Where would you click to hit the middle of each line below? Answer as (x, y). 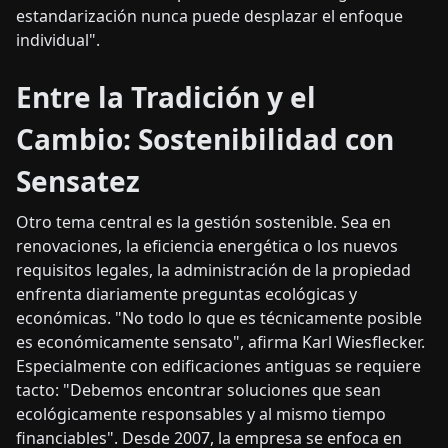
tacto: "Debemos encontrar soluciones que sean (198, 390)
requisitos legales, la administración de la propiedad (213, 270)
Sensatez (78, 181)
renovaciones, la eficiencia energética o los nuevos (207, 246)
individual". (58, 40)
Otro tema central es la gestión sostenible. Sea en (203, 222)
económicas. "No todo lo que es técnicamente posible (219, 318)
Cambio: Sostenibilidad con (205, 139)
